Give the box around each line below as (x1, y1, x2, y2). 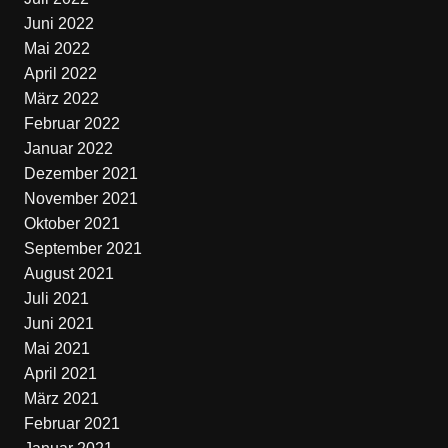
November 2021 (23, 190, 138, 207)
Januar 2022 (23, 140, 113, 157)
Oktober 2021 (23, 215, 120, 232)
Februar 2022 (23, 115, 120, 132)
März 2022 (23, 90, 99, 107)
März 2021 (23, 390, 99, 407)
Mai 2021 (23, 340, 90, 357)
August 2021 (23, 265, 114, 282)
